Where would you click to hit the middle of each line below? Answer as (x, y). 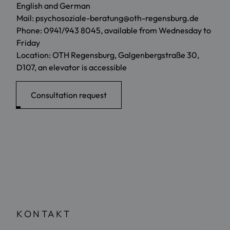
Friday (28, 43)
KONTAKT (44, 214)
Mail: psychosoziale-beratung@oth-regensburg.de (108, 18)
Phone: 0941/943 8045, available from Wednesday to (114, 31)
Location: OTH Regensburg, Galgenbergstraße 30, (108, 55)
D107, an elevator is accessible (72, 68)
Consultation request (69, 95)
